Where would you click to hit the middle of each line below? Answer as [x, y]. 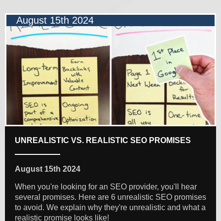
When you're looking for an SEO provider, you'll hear [106, 187]
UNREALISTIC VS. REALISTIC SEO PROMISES [103, 141]
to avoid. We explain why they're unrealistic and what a [110, 208]
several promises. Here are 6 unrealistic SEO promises [110, 197]
